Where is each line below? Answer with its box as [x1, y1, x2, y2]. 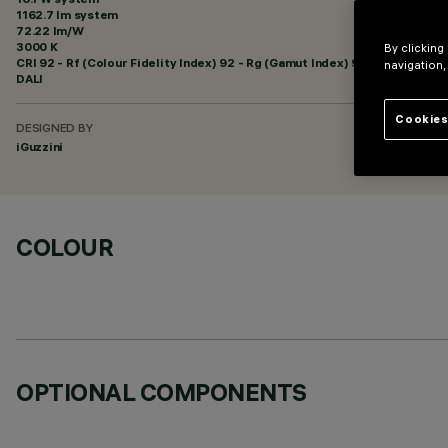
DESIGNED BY [16, 123, 93, 136]
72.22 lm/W [16, 23, 84, 38]
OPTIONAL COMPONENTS [16, 377, 307, 407]
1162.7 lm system [16, 7, 119, 22]
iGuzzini [16, 139, 64, 154]
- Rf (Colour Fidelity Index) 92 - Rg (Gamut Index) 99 [54, 55, 367, 70]
